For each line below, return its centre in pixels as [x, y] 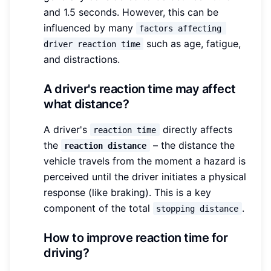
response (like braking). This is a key [127, 192]
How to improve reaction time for [135, 237]
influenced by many [90, 28]
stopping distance [198, 208]
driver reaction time [92, 44]
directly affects [197, 129]
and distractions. [82, 59]
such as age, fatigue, [194, 43]
